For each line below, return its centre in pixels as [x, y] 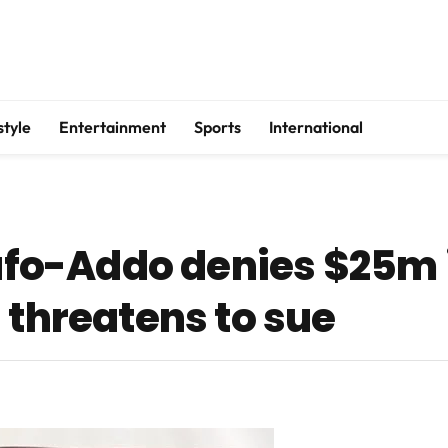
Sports [217, 127]
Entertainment [112, 127]
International [316, 127]
